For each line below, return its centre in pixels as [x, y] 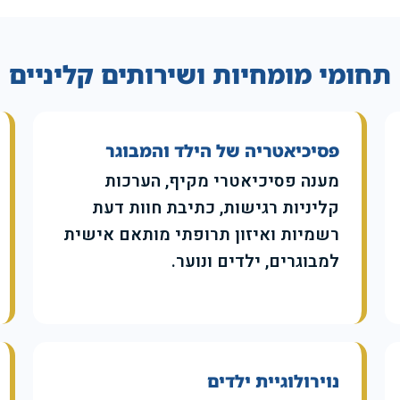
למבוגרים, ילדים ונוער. [255, 262]
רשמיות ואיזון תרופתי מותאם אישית [201, 235]
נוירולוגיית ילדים [273, 382]
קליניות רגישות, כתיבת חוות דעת [215, 208]
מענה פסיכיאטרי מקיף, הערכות [221, 182]
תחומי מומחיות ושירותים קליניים [200, 75]
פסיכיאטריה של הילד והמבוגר [222, 151]
